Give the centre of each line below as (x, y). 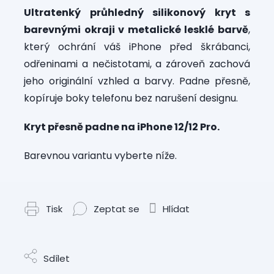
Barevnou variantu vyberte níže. (100, 155)
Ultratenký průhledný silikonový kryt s (137, 12)
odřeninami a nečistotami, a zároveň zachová (137, 64)
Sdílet (57, 258)
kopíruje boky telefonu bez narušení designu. (131, 98)
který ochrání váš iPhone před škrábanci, (137, 46)
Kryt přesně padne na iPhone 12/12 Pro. (122, 127)
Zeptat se (117, 209)
